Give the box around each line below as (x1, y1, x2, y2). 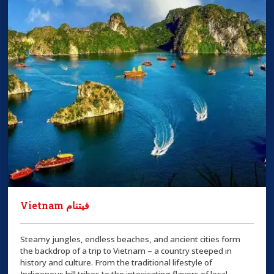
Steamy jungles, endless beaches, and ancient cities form (20, 233, 241, 245)
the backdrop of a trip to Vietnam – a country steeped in (20, 245, 232, 256)
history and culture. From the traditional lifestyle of (20, 256, 213, 268)
